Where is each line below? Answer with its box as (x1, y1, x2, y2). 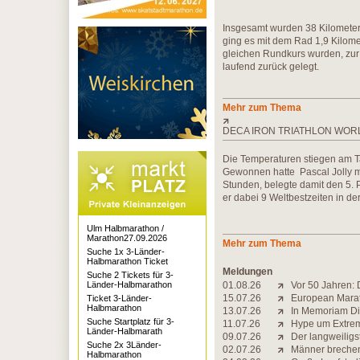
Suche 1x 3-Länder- (87, 247, 165, 256)
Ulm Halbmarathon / (87, 223, 164, 233)
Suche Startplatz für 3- (87, 317, 174, 326)
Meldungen (223, 266, 272, 277)
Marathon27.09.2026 (87, 233, 167, 243)
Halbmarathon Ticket (87, 256, 168, 266)
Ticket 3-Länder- (87, 293, 152, 303)
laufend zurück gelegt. (223, 61, 319, 72)
